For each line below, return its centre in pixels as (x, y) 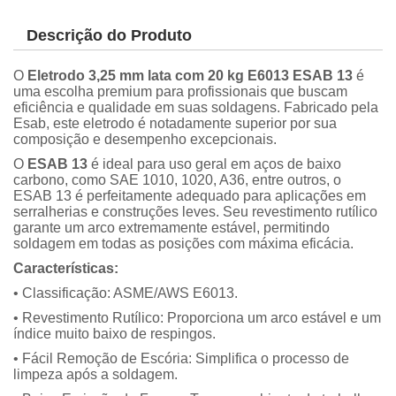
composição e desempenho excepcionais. (145, 140)
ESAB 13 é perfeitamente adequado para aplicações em (190, 196)
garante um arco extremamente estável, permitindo (171, 228)
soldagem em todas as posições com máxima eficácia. (183, 244)
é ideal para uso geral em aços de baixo (214, 164)
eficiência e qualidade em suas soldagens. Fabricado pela (196, 108)
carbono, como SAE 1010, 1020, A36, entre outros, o (177, 180)
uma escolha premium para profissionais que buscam (180, 92)
